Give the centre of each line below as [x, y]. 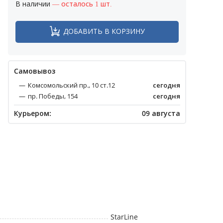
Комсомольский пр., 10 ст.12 [71, 85]
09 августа [161, 113]
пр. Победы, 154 [53, 96]
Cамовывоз [35, 71]
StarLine [124, 217]
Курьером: [33, 113]
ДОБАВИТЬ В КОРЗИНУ [104, 31]
